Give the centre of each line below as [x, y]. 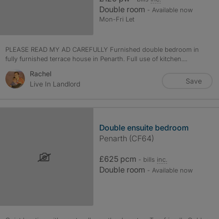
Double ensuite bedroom [144, 128]
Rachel [40, 74]
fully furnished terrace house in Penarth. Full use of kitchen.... [96, 59]
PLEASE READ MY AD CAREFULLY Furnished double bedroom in [102, 49]
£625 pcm [119, 159]
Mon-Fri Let [117, 19]
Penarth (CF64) [126, 138]
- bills [147, 159]
